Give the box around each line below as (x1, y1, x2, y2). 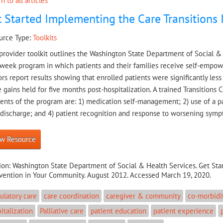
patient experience (153, 206, 214, 216)
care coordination (43, 191, 99, 201)
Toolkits (32, 33, 57, 42)
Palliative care (39, 206, 84, 216)
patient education (90, 206, 146, 216)
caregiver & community (106, 191, 181, 201)
